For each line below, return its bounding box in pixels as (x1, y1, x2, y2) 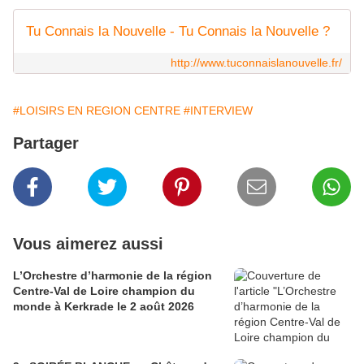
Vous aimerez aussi (13, 235, 163, 253)
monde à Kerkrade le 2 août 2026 (13, 300, 194, 314)
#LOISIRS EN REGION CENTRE (13, 104, 180, 118)
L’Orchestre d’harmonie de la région (13, 269, 212, 283)
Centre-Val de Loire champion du (13, 284, 195, 298)
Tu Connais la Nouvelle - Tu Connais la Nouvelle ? (26, 24, 330, 40)
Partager (13, 134, 79, 153)
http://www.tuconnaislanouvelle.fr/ (171, 56, 342, 70)
